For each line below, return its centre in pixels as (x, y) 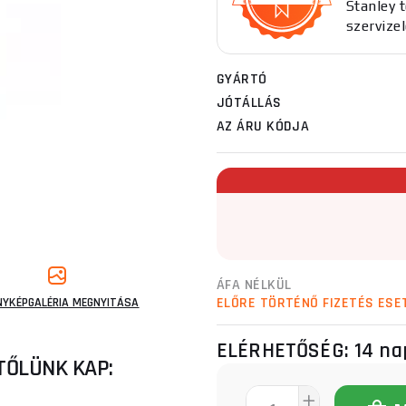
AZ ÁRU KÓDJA (263, 126)
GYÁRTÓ (242, 79)
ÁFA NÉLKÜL (254, 285)
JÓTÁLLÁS (249, 103)
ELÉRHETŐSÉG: (285, 351)
